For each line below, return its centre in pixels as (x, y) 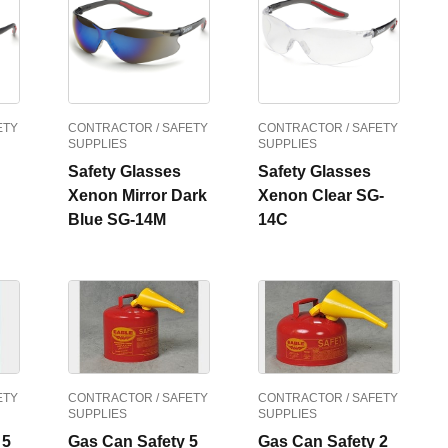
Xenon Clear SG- (321, 195)
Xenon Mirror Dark (137, 195)
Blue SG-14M (117, 219)
